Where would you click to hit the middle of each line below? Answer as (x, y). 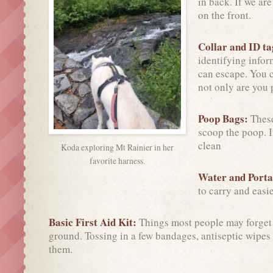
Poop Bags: (224, 118)
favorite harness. (117, 161)
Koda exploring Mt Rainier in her (117, 147)
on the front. (225, 15)
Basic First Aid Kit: (94, 222)
